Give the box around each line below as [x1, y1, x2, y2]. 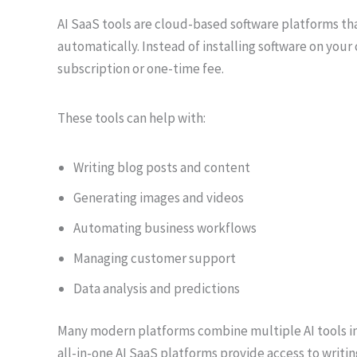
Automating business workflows [73, 218, 257, 237]
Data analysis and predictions [73, 279, 240, 297]
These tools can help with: [57, 108, 206, 127]
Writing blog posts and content [73, 158, 250, 176]
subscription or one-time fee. [57, 59, 224, 77]
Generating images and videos [73, 188, 244, 206]
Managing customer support [73, 249, 236, 267]
